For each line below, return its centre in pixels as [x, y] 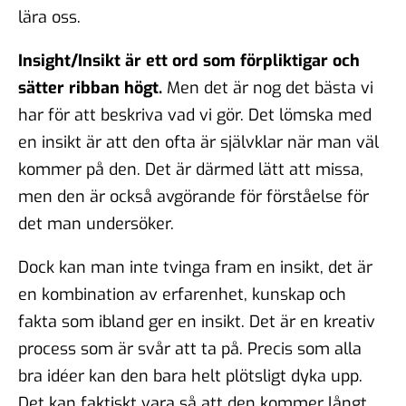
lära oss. [49, 17]
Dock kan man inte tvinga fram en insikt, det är [195, 267]
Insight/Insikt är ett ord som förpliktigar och [189, 60]
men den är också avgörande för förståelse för [193, 196]
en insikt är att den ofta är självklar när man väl [198, 142]
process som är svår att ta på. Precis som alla [190, 348]
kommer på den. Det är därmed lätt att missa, [191, 169]
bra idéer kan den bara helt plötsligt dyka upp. [190, 376]
